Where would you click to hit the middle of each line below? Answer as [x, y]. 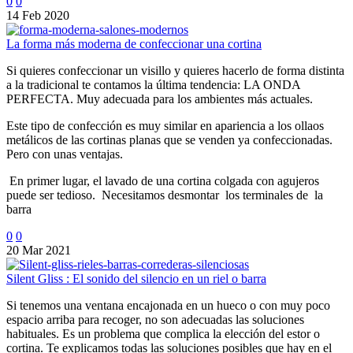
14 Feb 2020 [38, 15]
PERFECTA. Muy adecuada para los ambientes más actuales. [160, 98]
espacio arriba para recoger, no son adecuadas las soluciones [155, 319]
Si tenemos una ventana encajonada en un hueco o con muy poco [168, 305]
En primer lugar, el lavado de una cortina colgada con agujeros [163, 180]
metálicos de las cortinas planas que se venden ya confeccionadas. [169, 139]
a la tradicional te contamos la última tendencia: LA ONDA [153, 84]
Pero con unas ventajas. [65, 154]
